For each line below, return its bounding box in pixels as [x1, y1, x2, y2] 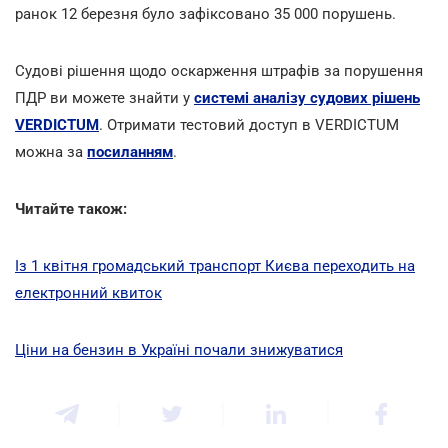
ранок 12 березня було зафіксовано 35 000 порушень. [15, 4, 396, 23]
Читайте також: [15, 199, 127, 218]
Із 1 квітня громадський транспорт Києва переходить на [15, 256, 415, 275]
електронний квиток [15, 283, 162, 302]
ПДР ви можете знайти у [15, 88, 194, 107]
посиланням [87, 142, 173, 161]
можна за [15, 142, 87, 161]
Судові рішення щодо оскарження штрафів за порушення [15, 61, 423, 80]
